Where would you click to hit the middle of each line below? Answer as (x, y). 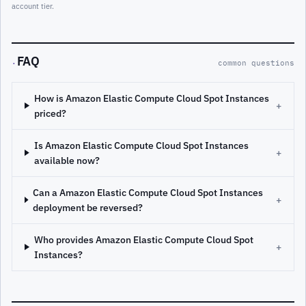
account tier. (33, 6)
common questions (256, 62)
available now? (67, 160)
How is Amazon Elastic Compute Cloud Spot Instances (151, 98)
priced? (50, 113)
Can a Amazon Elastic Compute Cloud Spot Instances (148, 192)
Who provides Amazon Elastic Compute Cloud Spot (143, 239)
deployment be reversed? (88, 207)
